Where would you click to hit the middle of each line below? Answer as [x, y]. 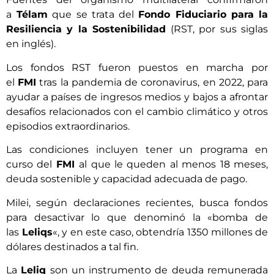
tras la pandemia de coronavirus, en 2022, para [152, 82]
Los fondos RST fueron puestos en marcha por [137, 67]
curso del [31, 165]
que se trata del [93, 15]
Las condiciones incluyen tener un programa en [137, 150]
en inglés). [31, 44]
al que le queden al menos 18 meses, [174, 165]
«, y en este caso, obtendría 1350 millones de [161, 232]
